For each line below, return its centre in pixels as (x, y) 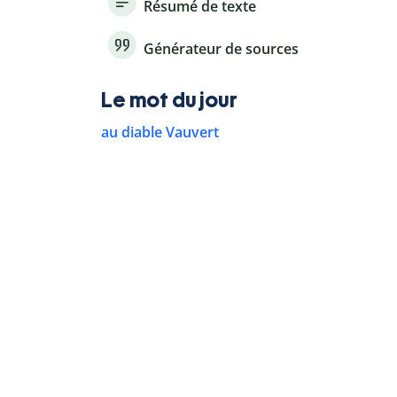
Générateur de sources (221, 49)
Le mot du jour (169, 100)
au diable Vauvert (160, 132)
